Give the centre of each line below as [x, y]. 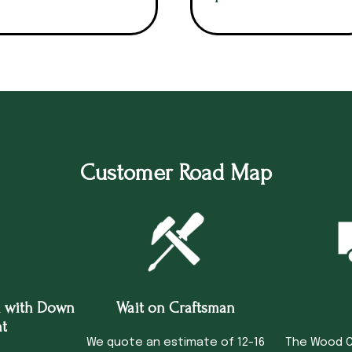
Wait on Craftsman [176, 308]
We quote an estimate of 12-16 [176, 342]
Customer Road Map [176, 173]
